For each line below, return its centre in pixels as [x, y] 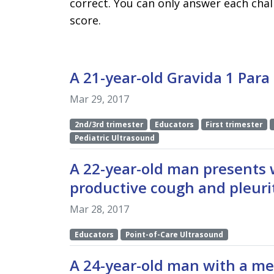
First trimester [234, 124]
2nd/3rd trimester [109, 124]
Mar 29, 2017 [99, 99]
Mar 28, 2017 [99, 209]
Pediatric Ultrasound [114, 138]
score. [85, 20]
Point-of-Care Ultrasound [175, 235]
